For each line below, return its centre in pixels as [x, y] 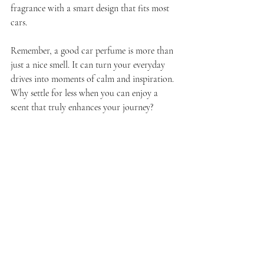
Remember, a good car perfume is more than [93, 51]
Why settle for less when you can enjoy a [85, 93]
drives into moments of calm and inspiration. [93, 79]
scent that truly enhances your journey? [82, 108]
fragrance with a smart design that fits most [91, 9]
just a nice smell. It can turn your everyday [89, 65]
